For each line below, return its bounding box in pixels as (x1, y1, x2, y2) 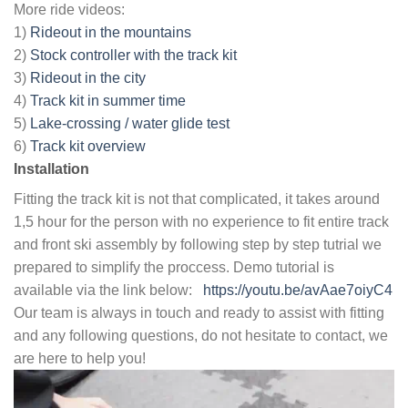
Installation (14, 161, 89, 178)
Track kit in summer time (30, 93, 186, 109)
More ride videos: (14, 2, 125, 18)
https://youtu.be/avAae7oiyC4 (203, 282, 393, 299)
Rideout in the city (30, 70, 146, 87)
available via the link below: (14, 282, 203, 299)
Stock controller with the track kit (30, 47, 237, 64)
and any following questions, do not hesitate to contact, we (14, 328, 388, 344)
